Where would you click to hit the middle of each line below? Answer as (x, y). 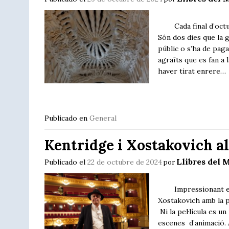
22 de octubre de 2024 (125, 162)
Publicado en (67, 118)
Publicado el (66, 162)
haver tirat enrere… (192, 71)
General (103, 118)
